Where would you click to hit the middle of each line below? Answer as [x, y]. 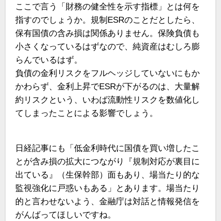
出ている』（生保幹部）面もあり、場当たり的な [108, 175]
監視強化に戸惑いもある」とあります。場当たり [108, 188]
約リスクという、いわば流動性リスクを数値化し [108, 100]
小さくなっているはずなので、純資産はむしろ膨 [108, 47]
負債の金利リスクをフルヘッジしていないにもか [108, 74]
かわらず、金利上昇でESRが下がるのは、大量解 [108, 87]
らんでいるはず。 [49, 60]
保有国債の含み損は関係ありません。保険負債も [108, 34]
